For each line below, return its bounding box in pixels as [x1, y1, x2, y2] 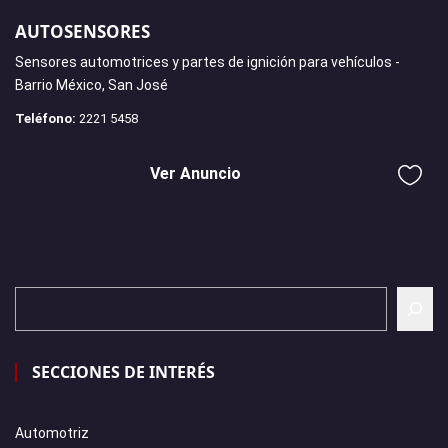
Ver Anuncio [150, 163, 241, 183]
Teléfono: [15, 110, 76, 126]
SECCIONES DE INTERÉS [32, 360, 215, 383]
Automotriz [15, 424, 89, 441]
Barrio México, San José [15, 76, 168, 93]
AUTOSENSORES [15, 19, 150, 43]
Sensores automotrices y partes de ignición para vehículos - [15, 53, 400, 70]
